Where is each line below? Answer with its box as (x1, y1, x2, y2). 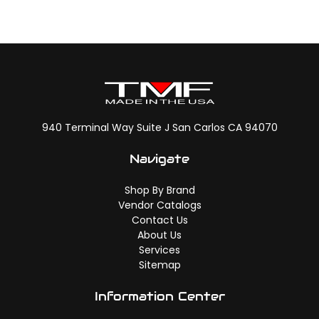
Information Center (94, 288, 225, 305)
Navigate (130, 151, 189, 167)
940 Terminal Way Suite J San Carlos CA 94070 (41, 120, 278, 135)
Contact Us (131, 213, 188, 228)
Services (139, 243, 180, 258)
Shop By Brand (124, 183, 195, 198)
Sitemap (138, 258, 181, 273)
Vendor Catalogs (117, 198, 202, 213)
